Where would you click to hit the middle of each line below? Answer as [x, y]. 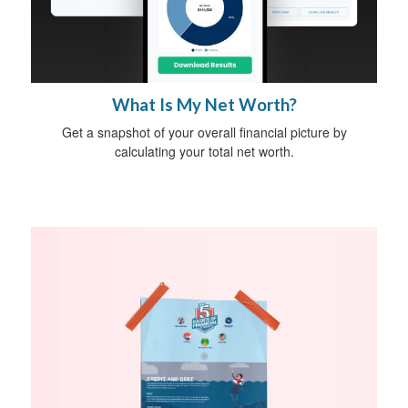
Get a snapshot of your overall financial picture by [204, 133]
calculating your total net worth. [204, 152]
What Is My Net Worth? [204, 105]
